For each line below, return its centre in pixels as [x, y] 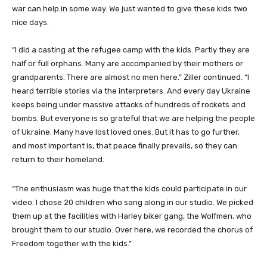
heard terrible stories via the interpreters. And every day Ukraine [131, 91]
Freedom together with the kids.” [72, 243]
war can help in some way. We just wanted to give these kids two [130, 8]
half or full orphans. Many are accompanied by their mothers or [128, 63]
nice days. [30, 22]
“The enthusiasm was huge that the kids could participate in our [129, 188]
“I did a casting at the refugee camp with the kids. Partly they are [131, 49]
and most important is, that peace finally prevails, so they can [125, 145]
